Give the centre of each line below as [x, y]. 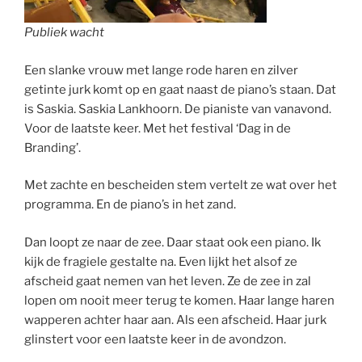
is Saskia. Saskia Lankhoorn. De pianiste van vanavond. [178, 109]
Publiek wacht [64, 33]
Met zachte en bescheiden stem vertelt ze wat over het [181, 185]
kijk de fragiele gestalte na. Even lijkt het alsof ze [161, 261]
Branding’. [53, 147]
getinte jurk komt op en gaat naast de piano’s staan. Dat [180, 89]
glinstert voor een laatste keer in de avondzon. [156, 339]
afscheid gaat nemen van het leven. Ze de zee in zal [168, 281]
